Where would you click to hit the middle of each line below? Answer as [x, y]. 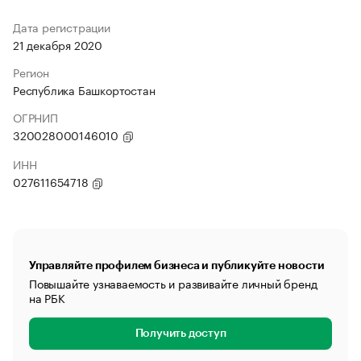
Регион [31, 72]
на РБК [47, 297]
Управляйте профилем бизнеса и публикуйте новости [177, 265]
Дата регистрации [62, 27]
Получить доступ [180, 334]
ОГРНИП [35, 117]
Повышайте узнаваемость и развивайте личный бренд [173, 283]
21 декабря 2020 [58, 44]
